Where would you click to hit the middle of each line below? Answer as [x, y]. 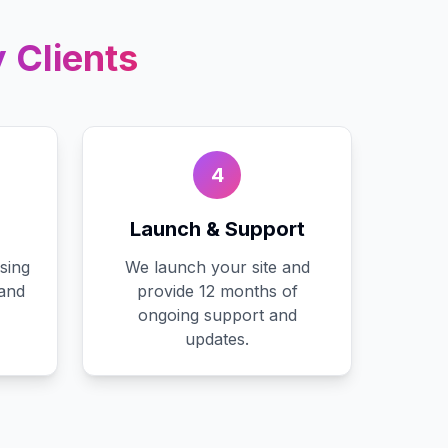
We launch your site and [217, 267]
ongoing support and [217, 315]
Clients [72, 58]
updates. [217, 339]
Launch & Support [217, 229]
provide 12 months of [217, 291]
